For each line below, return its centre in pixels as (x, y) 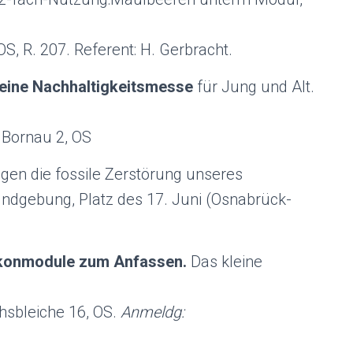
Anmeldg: (152, 312)
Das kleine (225, 262)
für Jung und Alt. (256, 87)
